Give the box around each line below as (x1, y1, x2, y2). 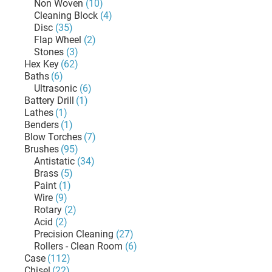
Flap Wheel (34, 34, 81, 46)
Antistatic (34, 155, 75, 167)
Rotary (34, 204, 62, 216)
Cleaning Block (34, 10, 98, 21)
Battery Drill (24, 95, 74, 106)
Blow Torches (24, 131, 82, 143)
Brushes (24, 143, 59, 155)
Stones (34, 46, 64, 58)
